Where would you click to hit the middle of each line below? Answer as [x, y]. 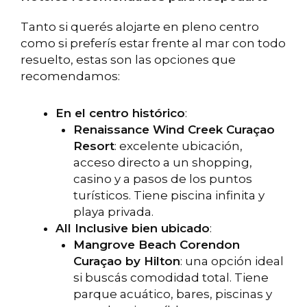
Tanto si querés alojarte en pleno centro [140, 27]
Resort [94, 146]
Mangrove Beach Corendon [156, 244]
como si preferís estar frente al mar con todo [153, 44]
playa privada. [113, 211]
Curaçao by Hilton [126, 261]
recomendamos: [70, 76]
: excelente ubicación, [178, 146]
